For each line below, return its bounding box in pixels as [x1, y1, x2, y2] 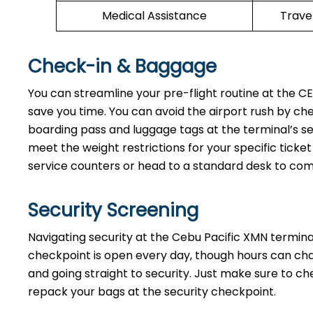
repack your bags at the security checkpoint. [28, 284, 276, 300]
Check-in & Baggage [28, 54, 217, 79]
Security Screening [28, 198, 198, 223]
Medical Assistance [102, 8, 207, 24]
